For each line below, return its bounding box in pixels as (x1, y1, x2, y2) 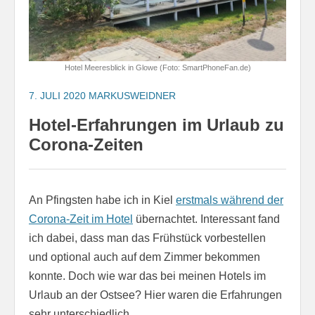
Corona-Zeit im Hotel (29, 212, 133, 225)
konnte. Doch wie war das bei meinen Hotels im (29, 269, 266, 282)
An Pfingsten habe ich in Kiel (29, 193, 176, 206)
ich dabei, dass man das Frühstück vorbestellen (29, 231, 266, 244)
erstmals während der (176, 193, 283, 206)
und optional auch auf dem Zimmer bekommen (29, 250, 260, 263)
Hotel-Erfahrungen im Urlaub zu (29, 115, 284, 134)
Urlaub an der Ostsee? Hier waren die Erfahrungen (29, 288, 282, 301)
